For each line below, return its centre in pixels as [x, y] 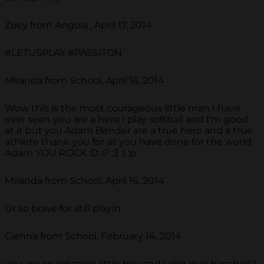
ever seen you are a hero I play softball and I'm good [126, 120]
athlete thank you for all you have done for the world [128, 142]
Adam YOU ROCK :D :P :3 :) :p [70, 153]
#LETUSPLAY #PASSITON [63, 53]
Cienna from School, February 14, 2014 [93, 236]
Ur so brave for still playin [63, 209]
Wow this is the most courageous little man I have [123, 108]
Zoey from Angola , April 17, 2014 [78, 25]
